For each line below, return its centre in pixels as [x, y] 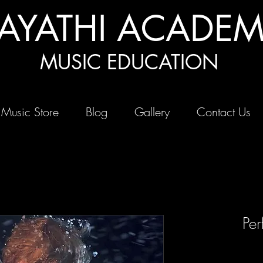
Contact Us [223, 112]
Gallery [152, 112]
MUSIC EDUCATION [129, 62]
